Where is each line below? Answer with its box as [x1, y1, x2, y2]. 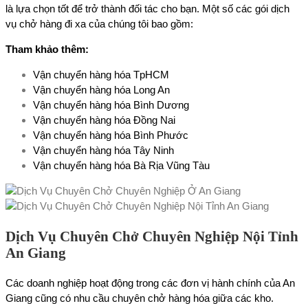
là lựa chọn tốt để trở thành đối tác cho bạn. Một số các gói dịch [5, 2, 289, 14]
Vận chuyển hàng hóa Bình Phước [33, 129, 188, 141]
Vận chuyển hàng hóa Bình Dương [33, 98, 189, 111]
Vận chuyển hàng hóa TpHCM [33, 68, 169, 80]
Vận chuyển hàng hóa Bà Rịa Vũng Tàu [33, 159, 210, 171]
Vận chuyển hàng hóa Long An [33, 83, 170, 96]
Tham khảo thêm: [5, 43, 89, 55]
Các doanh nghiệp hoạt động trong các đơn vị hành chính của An [5, 276, 295, 289]
